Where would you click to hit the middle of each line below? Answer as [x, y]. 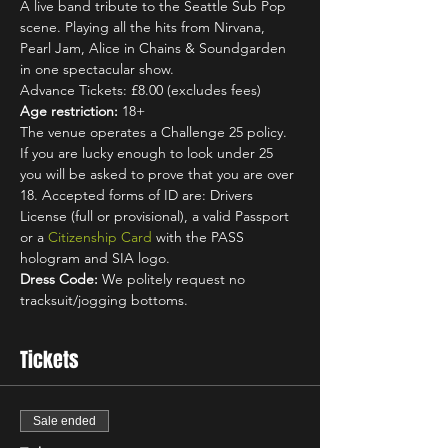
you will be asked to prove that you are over [159, 174]
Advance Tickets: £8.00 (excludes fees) [140, 90]
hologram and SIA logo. [95, 258]
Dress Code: [59, 279]
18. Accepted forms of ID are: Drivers [138, 195]
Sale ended [64, 421]
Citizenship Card [100, 237]
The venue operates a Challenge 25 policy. [155, 132]
